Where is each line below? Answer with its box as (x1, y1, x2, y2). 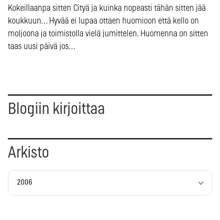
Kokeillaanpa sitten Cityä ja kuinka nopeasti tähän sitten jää (8, 3, 206, 13)
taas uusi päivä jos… (8, 42, 75, 51)
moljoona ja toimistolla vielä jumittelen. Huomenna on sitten (8, 29, 208, 38)
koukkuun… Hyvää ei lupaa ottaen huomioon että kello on (8, 16, 199, 26)
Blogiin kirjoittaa (8, 101, 105, 117)
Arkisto (8, 144, 49, 161)
